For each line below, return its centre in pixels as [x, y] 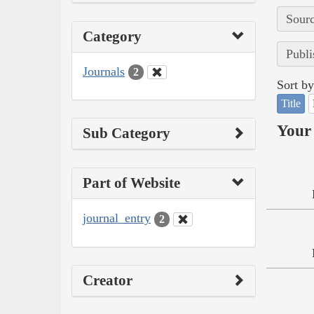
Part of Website [131, 183]
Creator [108, 280]
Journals [104, 71]
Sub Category [127, 134]
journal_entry [117, 218]
